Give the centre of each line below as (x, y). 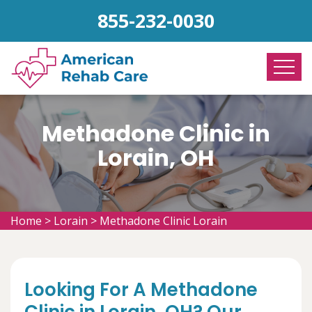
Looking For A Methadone (141, 290)
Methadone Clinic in (156, 133)
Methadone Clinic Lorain (163, 221)
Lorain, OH (156, 158)
